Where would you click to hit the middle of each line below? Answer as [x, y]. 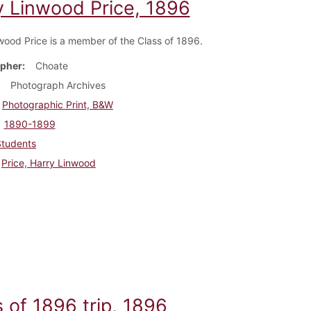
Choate [51, 65]
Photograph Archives [58, 85]
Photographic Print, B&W [57, 104]
